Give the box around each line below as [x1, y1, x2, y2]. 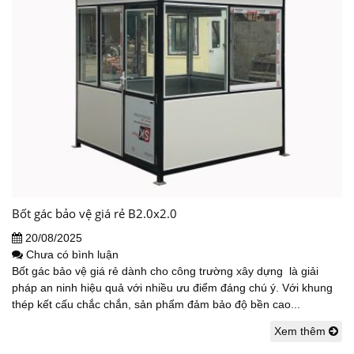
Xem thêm [274, 324, 329, 337]
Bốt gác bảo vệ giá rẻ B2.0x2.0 [12, 205, 177, 221]
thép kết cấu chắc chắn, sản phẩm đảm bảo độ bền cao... [12, 297, 300, 311]
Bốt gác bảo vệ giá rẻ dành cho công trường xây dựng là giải [12, 264, 318, 277]
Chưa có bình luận [26, 247, 119, 261]
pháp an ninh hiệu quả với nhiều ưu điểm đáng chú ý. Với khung [12, 281, 333, 294]
